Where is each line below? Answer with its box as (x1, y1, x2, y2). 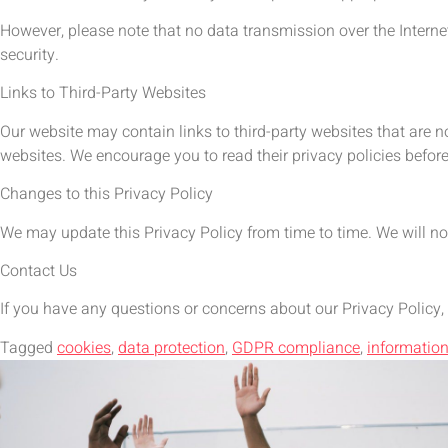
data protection (118, 335, 225, 360)
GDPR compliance (232, 335, 360, 360)
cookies (57, 335, 111, 360)
